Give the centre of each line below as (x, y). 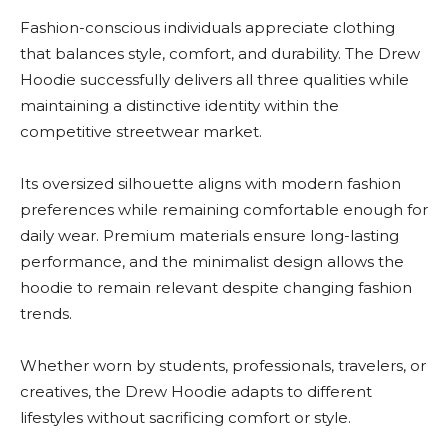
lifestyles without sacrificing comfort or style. (185, 417)
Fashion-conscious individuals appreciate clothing (207, 27)
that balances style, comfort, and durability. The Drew (220, 53)
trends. (46, 313)
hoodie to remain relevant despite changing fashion (216, 287)
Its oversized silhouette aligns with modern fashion (210, 183)
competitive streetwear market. (141, 131)
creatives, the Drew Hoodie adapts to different (196, 391)
